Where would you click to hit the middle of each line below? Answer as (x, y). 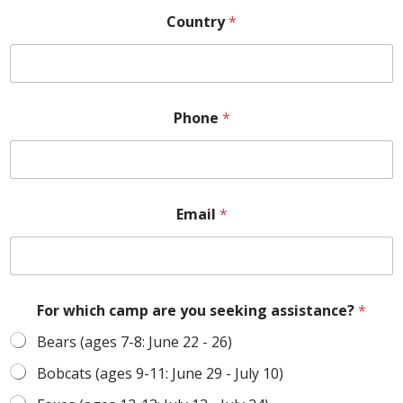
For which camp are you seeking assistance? (197, 310)
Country (197, 22)
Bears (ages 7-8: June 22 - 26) (134, 342)
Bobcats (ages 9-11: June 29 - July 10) (160, 373)
